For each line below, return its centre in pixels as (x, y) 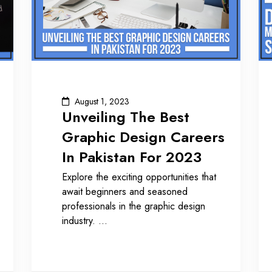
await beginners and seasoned (125, 191)
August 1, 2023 (102, 102)
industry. (80, 220)
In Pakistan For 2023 (132, 157)
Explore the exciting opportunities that (139, 177)
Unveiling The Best (126, 117)
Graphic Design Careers (144, 137)
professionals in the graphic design (134, 206)
